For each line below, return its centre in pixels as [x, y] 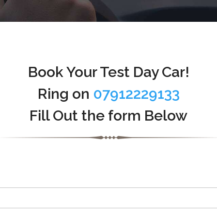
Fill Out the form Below [108, 116]
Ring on [65, 94]
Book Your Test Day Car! [108, 72]
